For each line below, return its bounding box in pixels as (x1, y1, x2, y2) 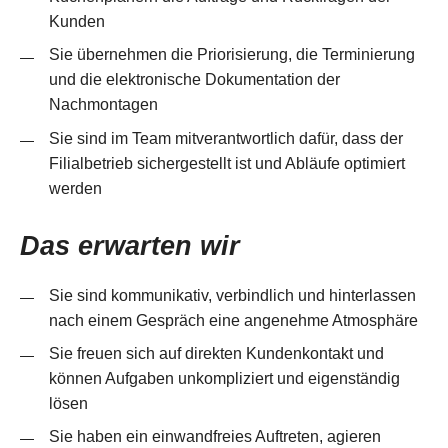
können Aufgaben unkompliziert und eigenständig (48, 368, 400, 387)
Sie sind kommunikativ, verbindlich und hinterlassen (48, 285, 416, 304)
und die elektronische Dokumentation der (48, 70, 340, 89)
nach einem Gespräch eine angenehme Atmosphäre (48, 310, 418, 329)
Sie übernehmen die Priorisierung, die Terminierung (48, 45, 415, 64)
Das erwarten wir (20, 229, 240, 261)
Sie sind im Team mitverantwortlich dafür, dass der (48, 128, 403, 147)
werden (48, 178, 102, 197)
